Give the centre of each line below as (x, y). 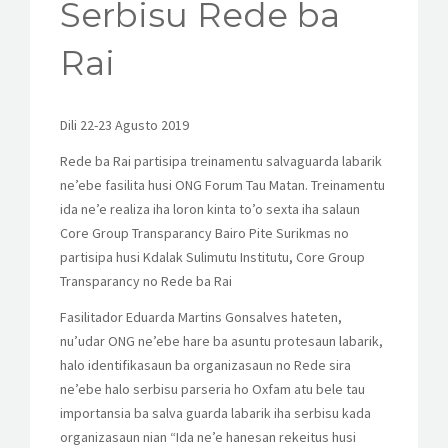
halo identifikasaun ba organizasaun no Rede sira (205, 365)
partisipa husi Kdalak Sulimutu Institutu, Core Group (212, 257)
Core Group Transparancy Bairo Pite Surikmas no (204, 233)
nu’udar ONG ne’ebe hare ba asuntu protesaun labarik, (221, 341)
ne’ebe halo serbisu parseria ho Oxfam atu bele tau (212, 389)
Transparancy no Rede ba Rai (146, 281)
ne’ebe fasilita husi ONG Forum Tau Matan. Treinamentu (222, 185)
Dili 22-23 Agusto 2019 (124, 125)
